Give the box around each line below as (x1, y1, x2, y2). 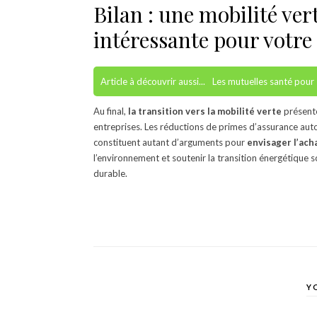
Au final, (93, 105, 128, 117)
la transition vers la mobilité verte (128, 105, 282, 117)
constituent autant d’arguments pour (93, 136, 247, 148)
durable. (93, 167, 127, 179)
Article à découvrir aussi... (100, 75, 205, 87)
